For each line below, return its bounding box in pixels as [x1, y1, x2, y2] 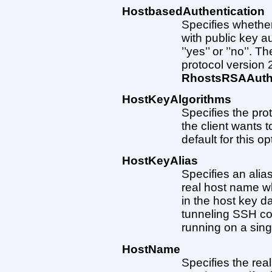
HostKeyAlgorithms [121, 93, 231, 106]
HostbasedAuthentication [121, 4, 265, 18]
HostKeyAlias [121, 154, 198, 168]
